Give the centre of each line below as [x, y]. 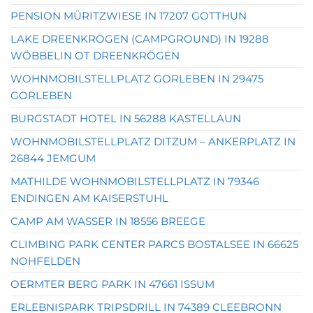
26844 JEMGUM [53, 158]
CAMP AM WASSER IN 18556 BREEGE [108, 221]
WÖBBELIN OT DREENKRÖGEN [95, 56]
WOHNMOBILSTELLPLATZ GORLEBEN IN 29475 [137, 79]
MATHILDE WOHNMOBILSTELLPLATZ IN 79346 [135, 181]
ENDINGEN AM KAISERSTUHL [89, 198]
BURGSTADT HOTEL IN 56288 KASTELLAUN [126, 118]
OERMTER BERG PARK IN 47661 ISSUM [112, 284]
